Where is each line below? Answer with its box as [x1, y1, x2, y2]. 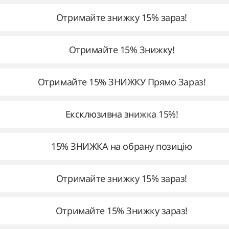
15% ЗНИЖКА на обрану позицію [51, 140, 192, 152]
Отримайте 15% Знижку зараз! [55, 204, 188, 217]
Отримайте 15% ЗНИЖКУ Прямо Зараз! [37, 76, 206, 88]
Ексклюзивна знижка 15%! [65, 108, 178, 120]
